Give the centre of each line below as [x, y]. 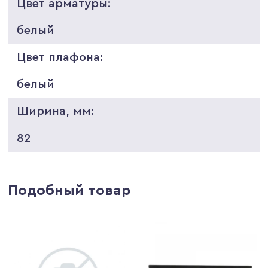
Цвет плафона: [60, 57]
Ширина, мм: [56, 111]
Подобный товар [69, 191]
